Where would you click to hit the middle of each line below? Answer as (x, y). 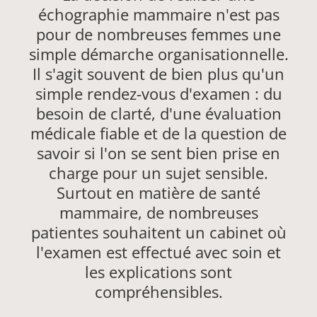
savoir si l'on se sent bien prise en (158, 153)
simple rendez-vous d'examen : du (158, 94)
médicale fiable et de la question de (158, 133)
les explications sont (158, 272)
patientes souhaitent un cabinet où (158, 232)
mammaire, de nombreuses (158, 213)
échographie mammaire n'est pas (158, 15)
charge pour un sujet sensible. (158, 173)
